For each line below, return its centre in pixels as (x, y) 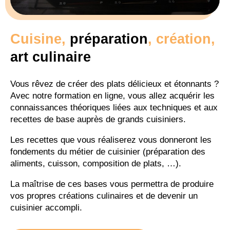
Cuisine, (40, 39)
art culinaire (51, 57)
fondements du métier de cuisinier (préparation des (108, 152)
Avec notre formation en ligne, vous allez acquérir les (112, 96)
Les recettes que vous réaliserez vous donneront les (111, 140)
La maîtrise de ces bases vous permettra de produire (112, 184)
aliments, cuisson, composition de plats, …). (96, 164)
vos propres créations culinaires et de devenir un (104, 196)
